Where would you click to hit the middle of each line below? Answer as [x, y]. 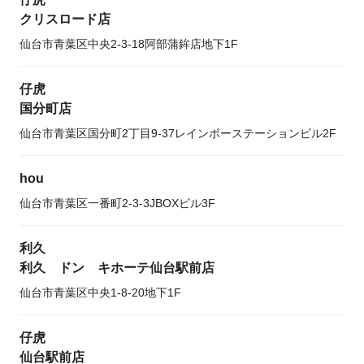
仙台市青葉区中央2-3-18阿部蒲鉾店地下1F [129, 44]
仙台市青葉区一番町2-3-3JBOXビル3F [117, 203]
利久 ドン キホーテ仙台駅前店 [117, 268]
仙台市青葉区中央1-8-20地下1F [100, 292]
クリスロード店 [65, 19]
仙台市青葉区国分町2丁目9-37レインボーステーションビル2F [178, 133]
